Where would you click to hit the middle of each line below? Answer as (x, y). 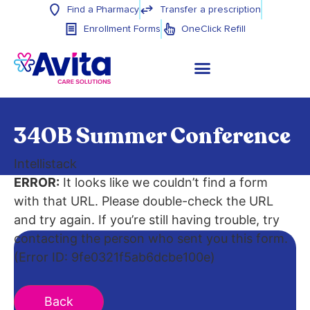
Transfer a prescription (210, 10)
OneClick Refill (213, 29)
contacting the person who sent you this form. (151, 238)
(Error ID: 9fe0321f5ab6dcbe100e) (115, 257)
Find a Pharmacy (103, 10)
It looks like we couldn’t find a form (164, 182)
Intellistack (45, 163)
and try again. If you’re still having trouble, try (147, 219)
